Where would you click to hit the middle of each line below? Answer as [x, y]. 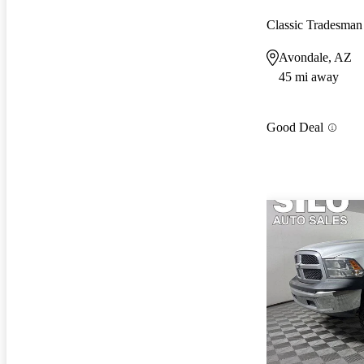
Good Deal [295, 128]
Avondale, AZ [315, 57]
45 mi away [309, 76]
